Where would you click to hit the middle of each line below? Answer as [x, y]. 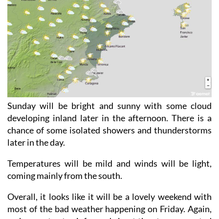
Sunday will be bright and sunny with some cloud [109, 106]
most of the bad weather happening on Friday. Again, [109, 209]
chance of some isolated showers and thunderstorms [109, 130]
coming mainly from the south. [65, 176]
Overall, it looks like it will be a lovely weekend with [109, 197]
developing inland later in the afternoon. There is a [109, 118]
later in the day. [36, 142]
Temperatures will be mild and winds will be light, [109, 164]
